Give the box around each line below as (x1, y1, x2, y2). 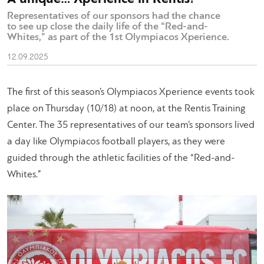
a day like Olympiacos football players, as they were (7, 136, 225, 147)
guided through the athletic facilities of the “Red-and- (7, 153, 235, 163)
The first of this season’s (7, 87, 107, 97)
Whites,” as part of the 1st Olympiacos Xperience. (7, 31, 229, 43)
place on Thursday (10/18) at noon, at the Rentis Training (7, 103, 246, 114)
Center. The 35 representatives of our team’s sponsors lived (7, 120, 255, 130)
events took (203, 87, 255, 97)
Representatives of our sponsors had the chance (7, 10, 220, 22)
